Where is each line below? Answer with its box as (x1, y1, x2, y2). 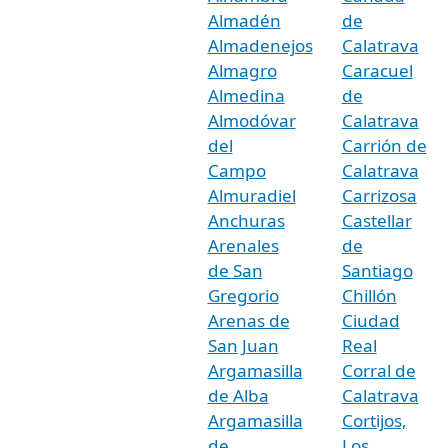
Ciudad (341, 308, 400, 332)
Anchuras (207, 208, 285, 232)
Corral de (341, 358, 416, 382)
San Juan (207, 333, 279, 357)
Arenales (207, 233, 279, 257)
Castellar (341, 208, 412, 232)
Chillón (341, 283, 397, 307)
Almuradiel (207, 183, 296, 207)
